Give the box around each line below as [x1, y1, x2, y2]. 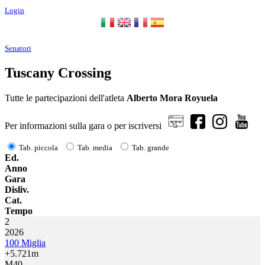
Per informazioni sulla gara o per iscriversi [5, 120, 169, 131]
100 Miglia [5, 237, 46, 248]
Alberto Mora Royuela [127, 92, 218, 103]
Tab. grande [132, 143, 169, 152]
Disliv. [5, 184, 29, 195]
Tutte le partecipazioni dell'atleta [5, 92, 127, 103]
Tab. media [77, 143, 112, 152]
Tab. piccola [19, 143, 58, 152]
